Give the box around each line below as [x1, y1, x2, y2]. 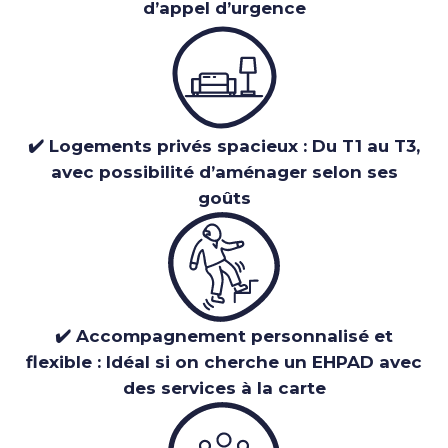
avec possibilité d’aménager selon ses [50, 162, 398, 183]
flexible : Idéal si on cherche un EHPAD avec [26, 352, 422, 373]
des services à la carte [122, 378, 326, 399]
